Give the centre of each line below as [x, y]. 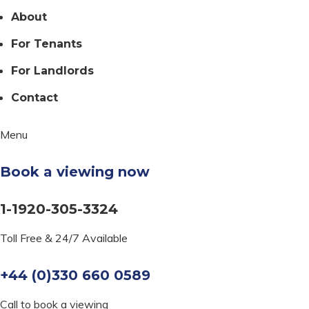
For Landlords [52, 71]
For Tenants [47, 44]
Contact [34, 98]
